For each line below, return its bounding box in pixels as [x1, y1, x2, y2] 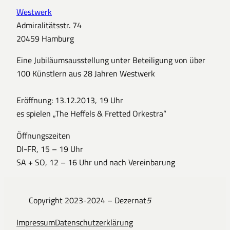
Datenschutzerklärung [55, 216, 133, 228]
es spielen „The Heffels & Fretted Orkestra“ [16, 107, 166, 120]
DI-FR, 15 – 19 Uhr [16, 142, 83, 155]
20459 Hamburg [16, 32, 74, 45]
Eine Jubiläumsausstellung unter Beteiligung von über [16, 54, 205, 67]
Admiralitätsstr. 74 [16, 19, 82, 32]
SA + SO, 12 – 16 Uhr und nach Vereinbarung [16, 156, 175, 168]
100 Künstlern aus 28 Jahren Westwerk [16, 67, 155, 80]
